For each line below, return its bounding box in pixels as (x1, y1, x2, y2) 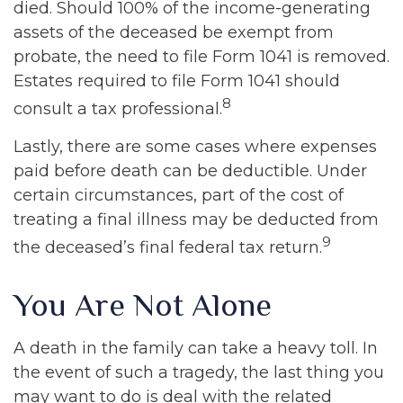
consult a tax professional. (13, 99, 222, 119)
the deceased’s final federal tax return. (13, 237, 322, 257)
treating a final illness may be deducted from (13, 210, 379, 229)
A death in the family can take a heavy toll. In (13, 338, 378, 358)
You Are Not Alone (13, 287, 272, 323)
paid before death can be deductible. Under (13, 161, 367, 181)
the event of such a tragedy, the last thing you (13, 363, 384, 382)
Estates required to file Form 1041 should (13, 71, 340, 91)
